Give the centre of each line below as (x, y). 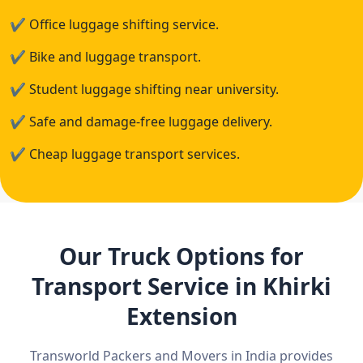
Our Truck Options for (181, 256)
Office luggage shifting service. (122, 24)
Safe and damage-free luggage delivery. (149, 122)
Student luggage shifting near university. (152, 89)
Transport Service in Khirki (181, 286)
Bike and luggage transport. (113, 57)
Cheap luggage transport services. (133, 154)
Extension (181, 316)
